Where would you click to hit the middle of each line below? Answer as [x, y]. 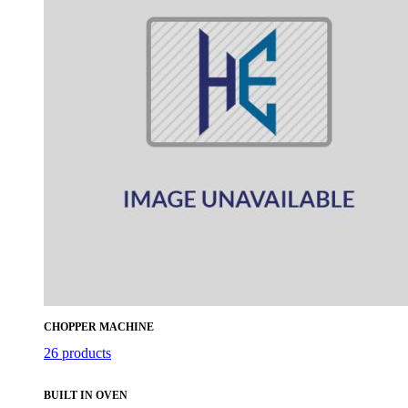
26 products [77, 352]
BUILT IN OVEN [86, 395]
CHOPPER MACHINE [99, 326]
